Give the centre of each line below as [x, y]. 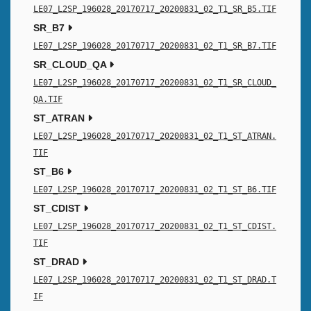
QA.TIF [48, 100]
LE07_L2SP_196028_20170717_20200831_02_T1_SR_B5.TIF [155, 9]
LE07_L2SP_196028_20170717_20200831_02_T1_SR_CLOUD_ [155, 83]
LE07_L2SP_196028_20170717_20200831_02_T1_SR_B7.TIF [155, 46]
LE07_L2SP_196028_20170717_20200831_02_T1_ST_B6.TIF [155, 190]
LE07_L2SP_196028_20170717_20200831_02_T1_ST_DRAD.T [155, 280]
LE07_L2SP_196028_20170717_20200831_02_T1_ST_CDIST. [155, 227]
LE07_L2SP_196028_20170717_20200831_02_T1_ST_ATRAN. [155, 136]
